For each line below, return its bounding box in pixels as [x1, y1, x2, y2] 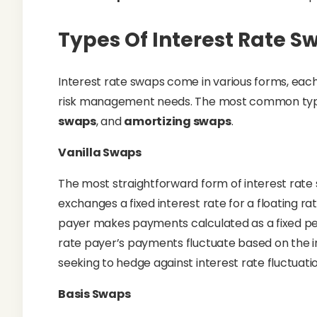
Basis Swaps [58, 286, 131, 302]
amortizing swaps [124, 113, 231, 129]
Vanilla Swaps [58, 144, 142, 161]
